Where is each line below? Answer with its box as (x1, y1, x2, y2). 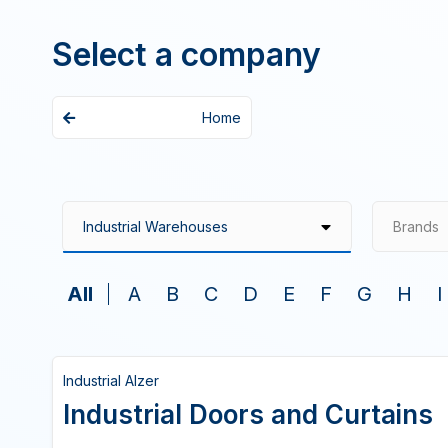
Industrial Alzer (63, 372, 159, 389)
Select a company (52, 35, 321, 74)
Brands (393, 218, 439, 235)
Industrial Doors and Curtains (63, 399, 433, 430)
